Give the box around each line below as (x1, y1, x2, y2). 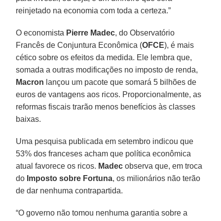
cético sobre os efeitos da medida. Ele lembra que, (16, 53, 192, 62)
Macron (16, 77, 44, 86)
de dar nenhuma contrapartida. (16, 186, 123, 195)
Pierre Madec (66, 28, 115, 37)
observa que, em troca (123, 161, 203, 170)
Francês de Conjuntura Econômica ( (16, 40, 143, 49)
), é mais (164, 40, 194, 49)
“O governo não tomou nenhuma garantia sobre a (16, 208, 188, 217)
